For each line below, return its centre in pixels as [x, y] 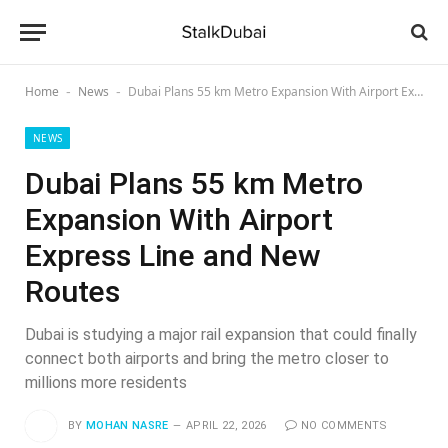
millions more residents [106, 382]
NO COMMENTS [344, 425]
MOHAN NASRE [127, 425]
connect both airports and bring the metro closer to [207, 358]
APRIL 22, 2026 [226, 425]
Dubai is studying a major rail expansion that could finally [221, 334]
